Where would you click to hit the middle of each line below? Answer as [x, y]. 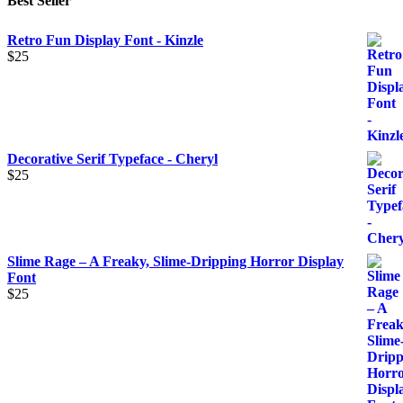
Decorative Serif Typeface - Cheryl [112, 158]
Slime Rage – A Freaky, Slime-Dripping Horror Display [175, 261]
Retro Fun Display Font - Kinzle [105, 40]
